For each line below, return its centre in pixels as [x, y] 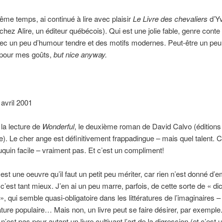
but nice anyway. [80, 54]
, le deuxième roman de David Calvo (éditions [147, 126]
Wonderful [58, 126]
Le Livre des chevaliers [170, 18]
